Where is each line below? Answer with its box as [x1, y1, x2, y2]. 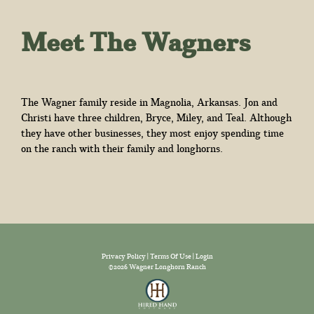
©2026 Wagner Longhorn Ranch [108, 261, 206, 273]
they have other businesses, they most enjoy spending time [21, 125, 284, 141]
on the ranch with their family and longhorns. [21, 141, 223, 156]
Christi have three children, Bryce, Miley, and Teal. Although [21, 110, 292, 125]
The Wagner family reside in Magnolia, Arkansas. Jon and [21, 95, 278, 110]
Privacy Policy [101, 251, 146, 262]
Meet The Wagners [21, 22, 251, 62]
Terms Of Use [149, 251, 191, 262]
